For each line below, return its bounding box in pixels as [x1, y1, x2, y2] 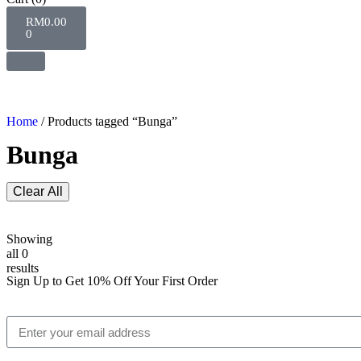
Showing [6, 232, 52, 246]
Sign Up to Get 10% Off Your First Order [6, 274, 218, 288]
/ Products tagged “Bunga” [38, 114, 177, 128]
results [6, 261, 39, 275]
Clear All [13, 185, 63, 198]
